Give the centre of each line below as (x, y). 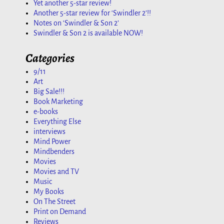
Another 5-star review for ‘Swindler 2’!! (92, 13)
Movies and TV (56, 172)
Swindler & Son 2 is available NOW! (88, 33)
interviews (49, 132)
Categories (50, 58)
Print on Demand (60, 212)
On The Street (54, 202)
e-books (46, 112)
